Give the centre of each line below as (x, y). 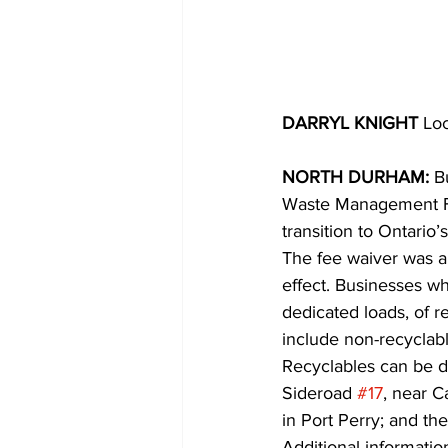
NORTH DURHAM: (358, 177)
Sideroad (319, 393)
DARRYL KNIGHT (352, 123)
